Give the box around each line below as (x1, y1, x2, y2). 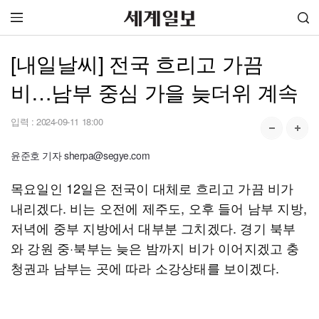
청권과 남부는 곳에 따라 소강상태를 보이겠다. (11, 258, 279, 277)
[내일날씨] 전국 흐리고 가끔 (11, 48, 263, 78)
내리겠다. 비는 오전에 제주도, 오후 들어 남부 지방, (11, 199, 307, 217)
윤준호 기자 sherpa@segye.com (11, 148, 150, 162)
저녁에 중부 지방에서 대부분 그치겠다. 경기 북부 (11, 219, 296, 237)
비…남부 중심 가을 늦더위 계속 (11, 77, 298, 106)
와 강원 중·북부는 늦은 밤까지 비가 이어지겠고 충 (11, 239, 300, 257)
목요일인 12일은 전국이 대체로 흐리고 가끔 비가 (11, 179, 294, 197)
